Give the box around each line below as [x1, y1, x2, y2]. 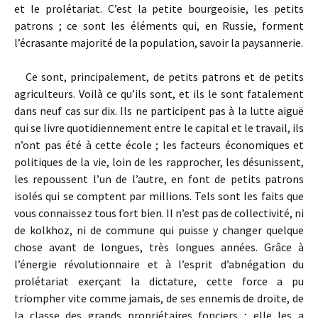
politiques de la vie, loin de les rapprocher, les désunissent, [14, 155, 304, 169]
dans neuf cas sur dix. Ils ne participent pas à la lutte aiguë [14, 104, 304, 118]
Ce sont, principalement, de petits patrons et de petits [14, 70, 304, 84]
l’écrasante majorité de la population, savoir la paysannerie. [14, 35, 303, 50]
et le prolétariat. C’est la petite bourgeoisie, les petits [14, 1, 304, 16]
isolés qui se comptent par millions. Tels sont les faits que [14, 189, 304, 203]
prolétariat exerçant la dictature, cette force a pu [14, 274, 304, 288]
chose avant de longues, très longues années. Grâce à [14, 240, 304, 254]
